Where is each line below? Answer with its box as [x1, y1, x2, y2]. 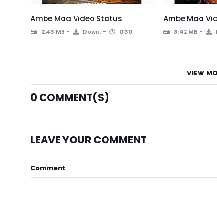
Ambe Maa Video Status [31, 14, 122, 24]
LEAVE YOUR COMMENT [31, 133, 147, 147]
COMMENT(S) [37, 91, 109, 105]
